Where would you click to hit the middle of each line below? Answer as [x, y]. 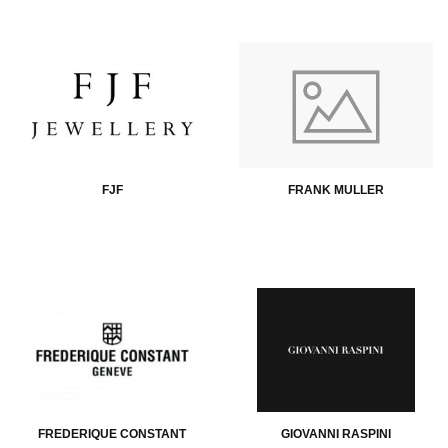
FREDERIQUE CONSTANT [112, 434]
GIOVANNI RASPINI [336, 434]
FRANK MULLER [336, 189]
